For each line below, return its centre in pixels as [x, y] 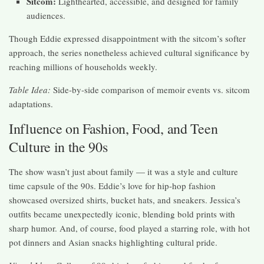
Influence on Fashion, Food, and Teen [113, 129]
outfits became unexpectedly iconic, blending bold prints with [122, 214]
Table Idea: [30, 90]
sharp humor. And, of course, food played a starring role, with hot [129, 228]
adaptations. [31, 104]
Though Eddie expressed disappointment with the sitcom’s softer [127, 39]
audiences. [46, 16]
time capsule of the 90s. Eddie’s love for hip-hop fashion [112, 186]
